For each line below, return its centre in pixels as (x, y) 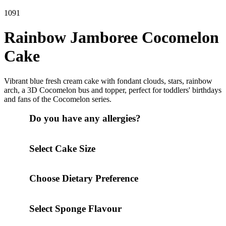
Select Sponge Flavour (75, 208)
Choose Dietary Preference (84, 179)
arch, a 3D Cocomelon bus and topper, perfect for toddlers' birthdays (113, 90)
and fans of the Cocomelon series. (58, 99)
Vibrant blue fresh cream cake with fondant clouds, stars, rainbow (108, 81)
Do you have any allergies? (85, 119)
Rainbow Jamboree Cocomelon (111, 38)
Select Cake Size (62, 148)
